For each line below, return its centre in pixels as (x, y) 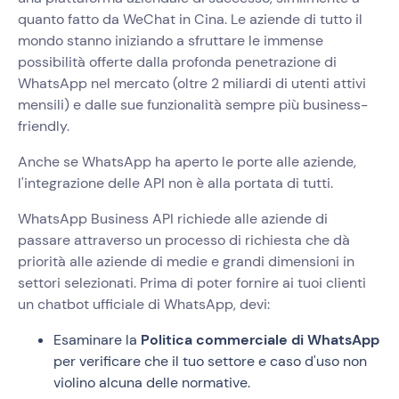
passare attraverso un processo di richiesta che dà (184, 240)
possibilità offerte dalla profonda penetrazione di (177, 61)
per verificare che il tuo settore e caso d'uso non (210, 361)
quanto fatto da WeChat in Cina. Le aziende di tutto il (190, 19)
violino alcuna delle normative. (152, 382)
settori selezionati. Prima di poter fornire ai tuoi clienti (192, 282)
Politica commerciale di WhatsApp (260, 339)
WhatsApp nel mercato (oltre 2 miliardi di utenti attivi (192, 83)
